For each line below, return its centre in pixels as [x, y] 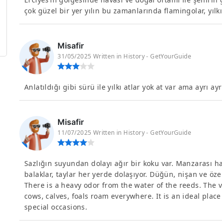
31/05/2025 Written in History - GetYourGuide [125, 56]
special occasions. [56, 207]
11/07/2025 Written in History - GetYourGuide [125, 133]
